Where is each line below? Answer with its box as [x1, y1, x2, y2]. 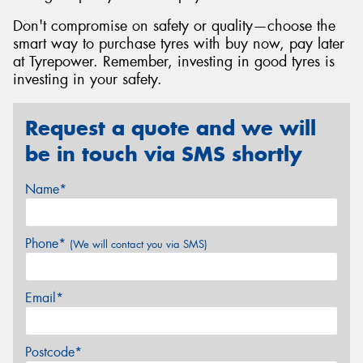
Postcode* [25, 344, 82, 361]
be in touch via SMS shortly [25, 140, 302, 167]
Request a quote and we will [25, 114, 316, 141]
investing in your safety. [13, 70, 162, 90]
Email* [25, 289, 63, 307]
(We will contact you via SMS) [70, 237, 207, 252]
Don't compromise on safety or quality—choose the [13, 16, 335, 36]
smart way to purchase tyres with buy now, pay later [13, 34, 344, 54]
